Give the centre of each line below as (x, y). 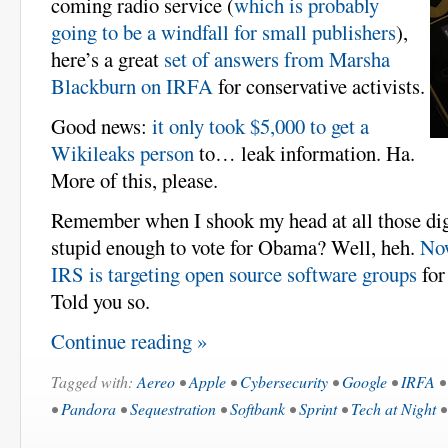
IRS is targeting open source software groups (234, 273)
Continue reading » (129, 340)
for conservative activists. (319, 85)
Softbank (257, 408)
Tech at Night (393, 408)
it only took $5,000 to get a (260, 125)
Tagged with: (94, 381)
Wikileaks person (122, 152)
